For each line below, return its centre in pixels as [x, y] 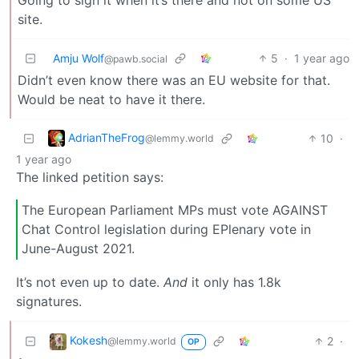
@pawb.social [136, 58]
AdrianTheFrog [107, 137]
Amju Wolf [79, 58]
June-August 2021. [78, 249]
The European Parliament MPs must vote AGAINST [175, 210]
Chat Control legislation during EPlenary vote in [166, 230]
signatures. [49, 301]
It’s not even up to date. [90, 282]
